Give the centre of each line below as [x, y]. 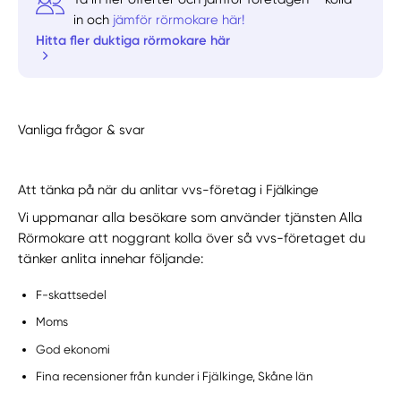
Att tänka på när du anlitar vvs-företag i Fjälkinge [169, 189]
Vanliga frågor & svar [82, 129]
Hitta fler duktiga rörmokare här [133, 40]
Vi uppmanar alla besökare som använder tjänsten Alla [191, 217]
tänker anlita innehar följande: [113, 258]
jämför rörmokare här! [179, 19]
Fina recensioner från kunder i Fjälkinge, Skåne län [175, 376]
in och [94, 19]
